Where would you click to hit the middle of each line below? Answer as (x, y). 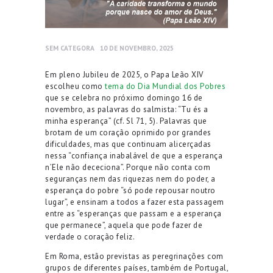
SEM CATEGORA (70, 48)
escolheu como (75, 86)
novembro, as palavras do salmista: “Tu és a (127, 109)
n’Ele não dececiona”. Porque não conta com (128, 167)
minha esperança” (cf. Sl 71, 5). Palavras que (126, 121)
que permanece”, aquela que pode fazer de (124, 225)
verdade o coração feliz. (90, 236)
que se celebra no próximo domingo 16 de (124, 97)
